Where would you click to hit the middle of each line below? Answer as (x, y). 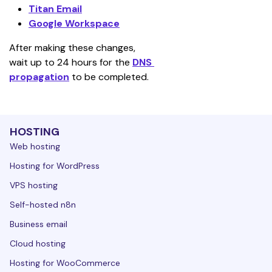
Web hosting (35, 146)
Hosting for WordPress (55, 166)
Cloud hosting (38, 243)
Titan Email (55, 9)
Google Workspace (74, 23)
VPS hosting (34, 185)
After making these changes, (73, 48)
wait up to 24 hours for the (71, 62)
